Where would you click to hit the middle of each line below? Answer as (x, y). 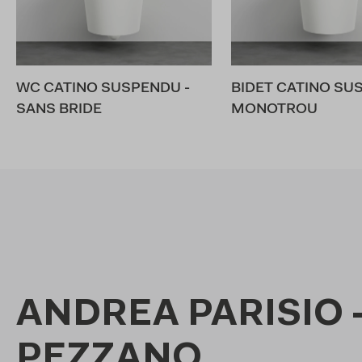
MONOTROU (274, 109)
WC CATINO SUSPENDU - (103, 88)
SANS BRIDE (59, 109)
